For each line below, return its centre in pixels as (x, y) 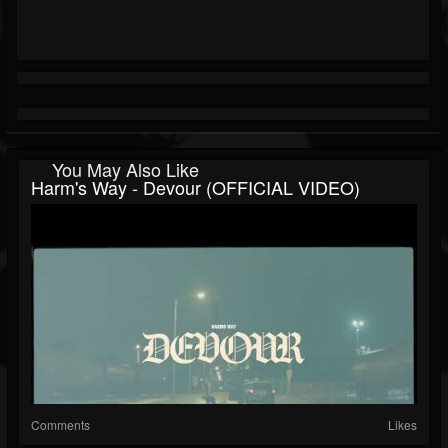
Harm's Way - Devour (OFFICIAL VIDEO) (195, 187)
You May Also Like (125, 169)
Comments (60, 425)
